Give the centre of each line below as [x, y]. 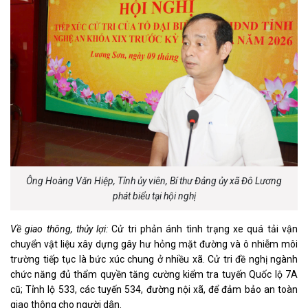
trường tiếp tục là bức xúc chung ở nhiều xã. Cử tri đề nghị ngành [154, 260]
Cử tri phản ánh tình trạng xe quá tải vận [205, 229]
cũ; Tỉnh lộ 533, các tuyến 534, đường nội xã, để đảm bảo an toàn [154, 290]
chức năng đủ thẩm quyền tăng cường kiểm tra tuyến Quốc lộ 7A [154, 275]
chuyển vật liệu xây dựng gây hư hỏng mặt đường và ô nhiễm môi [154, 244]
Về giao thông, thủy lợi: [61, 229]
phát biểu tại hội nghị [154, 196]
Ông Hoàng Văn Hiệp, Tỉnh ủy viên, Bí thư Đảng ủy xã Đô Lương [154, 181]
